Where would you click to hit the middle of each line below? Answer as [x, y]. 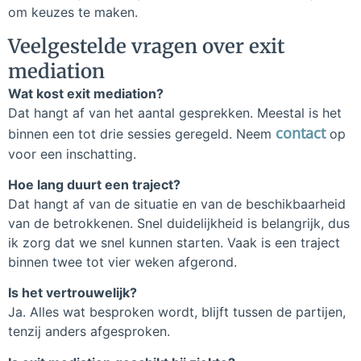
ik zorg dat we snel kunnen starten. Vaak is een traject [174, 243]
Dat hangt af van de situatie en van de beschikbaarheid [177, 204]
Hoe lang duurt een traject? [94, 185]
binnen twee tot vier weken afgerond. [122, 262]
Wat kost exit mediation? [86, 93]
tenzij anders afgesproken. [89, 332]
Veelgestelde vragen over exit [146, 46]
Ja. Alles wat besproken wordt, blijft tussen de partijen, [177, 312]
